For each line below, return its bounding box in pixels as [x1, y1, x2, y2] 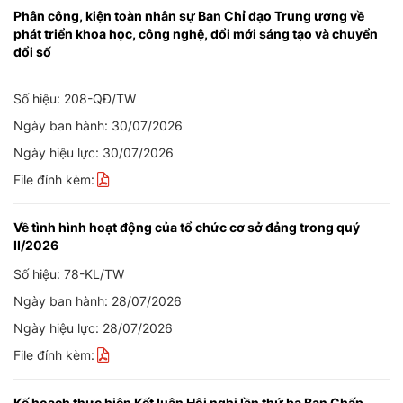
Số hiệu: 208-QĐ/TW [13, 91, 136, 106]
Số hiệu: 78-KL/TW [13, 266, 124, 282]
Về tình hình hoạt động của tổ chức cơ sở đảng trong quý [13, 219, 360, 235]
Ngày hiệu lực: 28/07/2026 [13, 320, 173, 336]
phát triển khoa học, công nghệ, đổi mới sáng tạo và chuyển [13, 26, 378, 41]
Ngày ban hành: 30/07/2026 [13, 118, 183, 133]
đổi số [13, 44, 51, 59]
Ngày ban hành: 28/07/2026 [13, 293, 182, 309]
